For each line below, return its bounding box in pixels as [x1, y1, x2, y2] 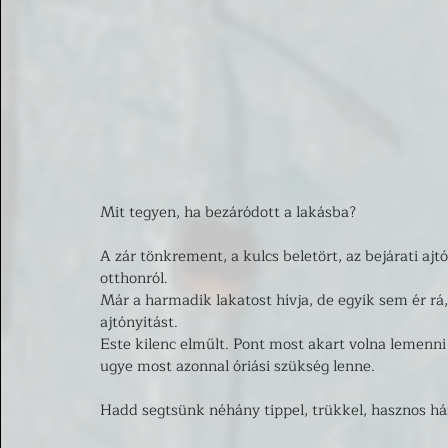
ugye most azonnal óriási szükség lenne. [100, 353, 379, 379]
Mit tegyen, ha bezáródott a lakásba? [100, 199, 360, 225]
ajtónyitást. [100, 309, 182, 335]
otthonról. [100, 265, 172, 291]
